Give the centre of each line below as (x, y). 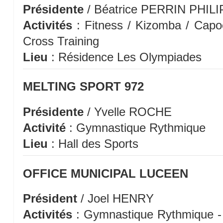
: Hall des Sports (93, 143)
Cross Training (61, 41)
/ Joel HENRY (117, 199)
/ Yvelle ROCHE (127, 111)
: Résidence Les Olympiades (126, 57)
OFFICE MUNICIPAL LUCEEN (105, 173)
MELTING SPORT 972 (83, 87)
